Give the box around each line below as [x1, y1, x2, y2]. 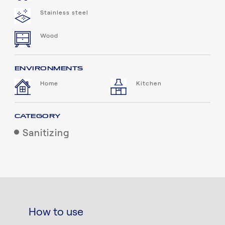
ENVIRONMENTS [14, 64, 83, 72]
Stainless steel [40, 9, 88, 16]
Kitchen [136, 80, 162, 86]
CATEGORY [14, 112, 61, 120]
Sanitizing [22, 129, 70, 139]
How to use [29, 207, 84, 218]
